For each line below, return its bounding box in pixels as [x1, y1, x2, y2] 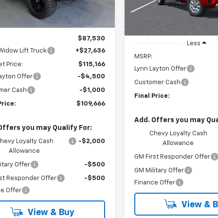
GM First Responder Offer [134, 154, 211, 161]
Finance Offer [134, 180, 176, 186]
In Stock [138, 2, 162, 8]
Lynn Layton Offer [134, 66, 187, 73]
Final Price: [134, 93, 170, 100]
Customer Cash [134, 79, 181, 86]
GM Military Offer [134, 167, 184, 174]
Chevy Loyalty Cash [149, 130, 207, 137]
